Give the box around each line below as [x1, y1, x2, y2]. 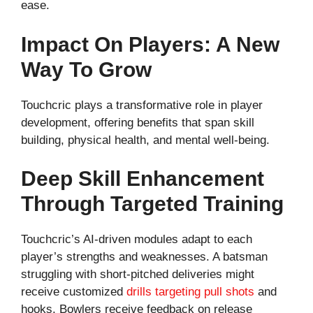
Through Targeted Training [21, 192, 284, 216]
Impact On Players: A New [21, 32, 279, 56]
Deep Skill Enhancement [21, 167, 264, 191]
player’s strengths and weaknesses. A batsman [21, 250, 268, 264]
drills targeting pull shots [126, 285, 254, 299]
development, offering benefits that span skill [21, 115, 254, 129]
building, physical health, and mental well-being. [21, 133, 270, 147]
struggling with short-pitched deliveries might [21, 268, 254, 282]
